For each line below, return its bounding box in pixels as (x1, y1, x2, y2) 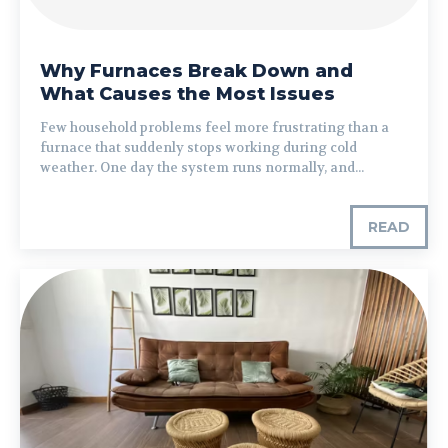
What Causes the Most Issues (40, 83, 335, 106)
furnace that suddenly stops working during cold (40, 139, 357, 157)
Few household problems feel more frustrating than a (40, 119, 389, 137)
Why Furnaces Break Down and (40, 60, 353, 83)
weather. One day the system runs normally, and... (40, 159, 364, 177)
